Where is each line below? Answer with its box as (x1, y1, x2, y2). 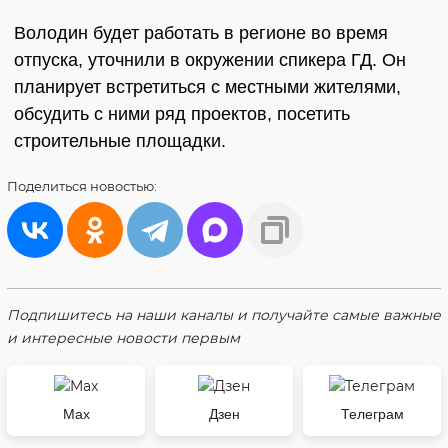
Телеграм (340, 406, 404, 422)
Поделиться (7, 178, 90, 194)
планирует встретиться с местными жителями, (14, 77, 401, 97)
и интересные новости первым (7, 329, 240, 347)
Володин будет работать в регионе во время (14, 23, 388, 43)
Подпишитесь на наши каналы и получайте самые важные (7, 306, 441, 324)
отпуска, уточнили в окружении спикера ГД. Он (14, 50, 406, 70)
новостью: (90, 178, 157, 194)
